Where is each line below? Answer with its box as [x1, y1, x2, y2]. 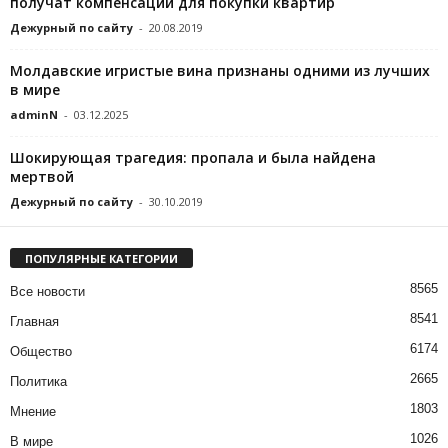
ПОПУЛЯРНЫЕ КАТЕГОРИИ [25, 251, 178, 267]
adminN [10, 107, 58, 123]
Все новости [10, 284, 85, 300]
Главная [10, 314, 59, 330]
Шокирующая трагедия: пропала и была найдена [10, 148, 376, 168]
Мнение [10, 404, 56, 420]
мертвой [10, 167, 74, 187]
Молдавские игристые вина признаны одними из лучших [10, 61, 430, 81]
